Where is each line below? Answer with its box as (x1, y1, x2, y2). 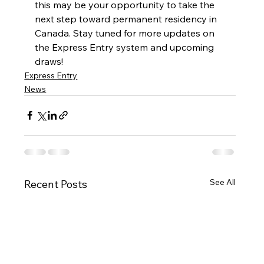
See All (209, 176, 236, 187)
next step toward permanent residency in (35, 12, 220, 25)
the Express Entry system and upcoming (35, 41, 217, 53)
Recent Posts (24, 177, 88, 191)
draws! (35, 55, 64, 67)
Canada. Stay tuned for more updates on (35, 27, 217, 39)
